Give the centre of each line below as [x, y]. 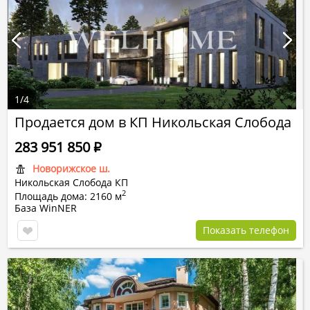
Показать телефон [246, 230]
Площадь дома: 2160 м [68, 196]
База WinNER [46, 208]
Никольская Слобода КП [71, 182]
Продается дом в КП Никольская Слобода [153, 122]
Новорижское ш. [71, 168]
